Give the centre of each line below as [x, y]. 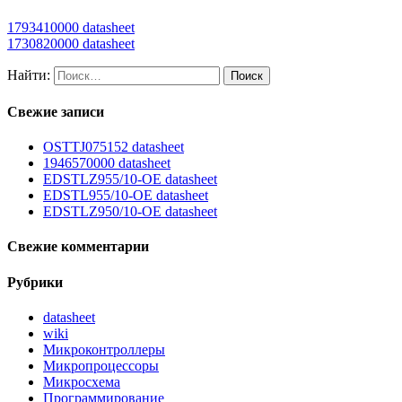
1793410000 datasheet [71, 27]
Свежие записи [56, 111]
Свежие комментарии [78, 247]
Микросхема [82, 382]
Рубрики [35, 282]
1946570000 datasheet [107, 163]
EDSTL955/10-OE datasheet [126, 196]
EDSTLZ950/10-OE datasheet [130, 212]
